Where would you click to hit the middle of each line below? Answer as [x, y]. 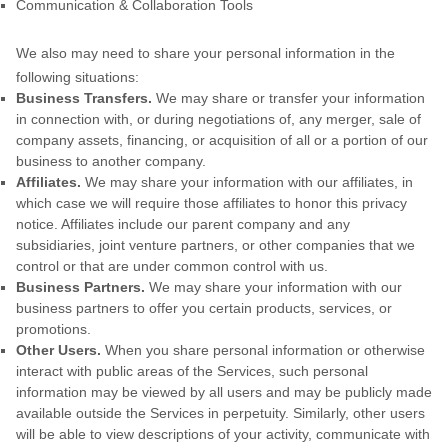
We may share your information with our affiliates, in [249, 182]
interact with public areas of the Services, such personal [192, 371]
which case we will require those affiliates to [155, 203]
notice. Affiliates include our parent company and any [183, 224]
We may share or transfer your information [288, 98]
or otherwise [384, 350]
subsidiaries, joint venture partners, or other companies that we [215, 245]
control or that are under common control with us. [172, 266]
